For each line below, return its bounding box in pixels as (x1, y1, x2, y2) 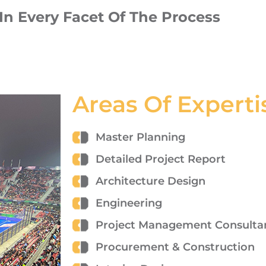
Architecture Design (95, 175, 205, 188)
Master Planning (95, 131, 185, 144)
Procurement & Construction (95, 240, 255, 254)
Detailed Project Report (95, 153, 226, 166)
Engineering (95, 197, 162, 210)
